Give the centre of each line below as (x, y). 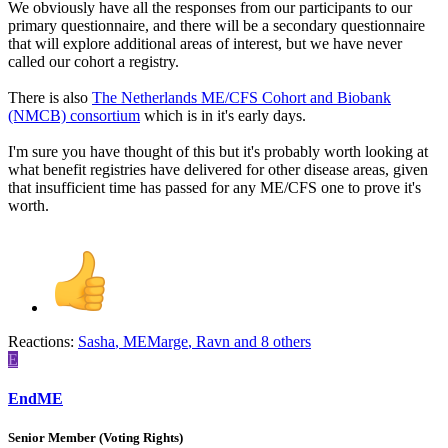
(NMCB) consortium (74, 115)
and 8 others (270, 341)
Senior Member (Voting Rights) (95, 438)
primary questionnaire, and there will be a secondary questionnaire (216, 25)
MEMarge (155, 341)
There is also (50, 97)
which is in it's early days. (223, 115)
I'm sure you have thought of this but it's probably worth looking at (218, 151)
